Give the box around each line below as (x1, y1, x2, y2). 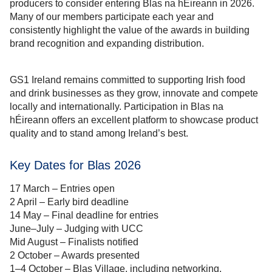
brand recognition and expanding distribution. (10, 38, 204, 49)
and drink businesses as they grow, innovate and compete (10, 88, 258, 99)
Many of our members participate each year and (10, 12, 214, 22)
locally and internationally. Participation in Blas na (10, 101, 223, 112)
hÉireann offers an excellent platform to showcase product (10, 115, 258, 126)
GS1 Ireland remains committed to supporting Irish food (10, 75, 245, 86)
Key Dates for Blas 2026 (10, 158, 141, 172)
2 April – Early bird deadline (10, 196, 129, 207)
